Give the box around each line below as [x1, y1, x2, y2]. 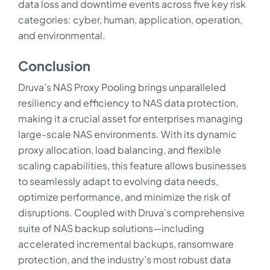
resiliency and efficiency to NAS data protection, [18, 96, 238, 109]
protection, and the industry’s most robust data [18, 253, 231, 266]
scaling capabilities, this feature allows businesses [18, 159, 246, 172]
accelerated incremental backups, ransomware [18, 237, 234, 250]
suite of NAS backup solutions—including [18, 221, 204, 234]
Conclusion [18, 57, 90, 74]
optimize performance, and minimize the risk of [18, 190, 231, 203]
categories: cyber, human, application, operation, [18, 13, 242, 26]
